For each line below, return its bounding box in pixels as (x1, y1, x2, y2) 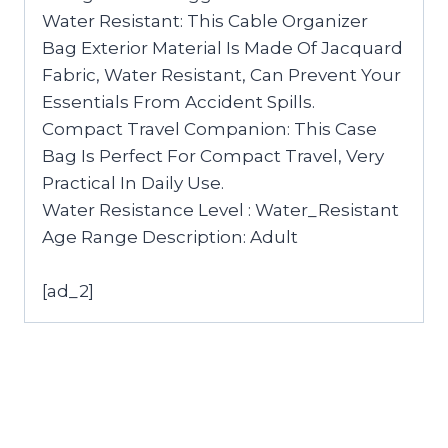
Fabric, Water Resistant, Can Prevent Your (42, 64, 401, 85)
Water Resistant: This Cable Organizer (42, 10, 368, 31)
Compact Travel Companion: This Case (42, 118, 377, 139)
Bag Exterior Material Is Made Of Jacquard (42, 37, 403, 58)
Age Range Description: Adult (42, 226, 298, 247)
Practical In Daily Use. (42, 172, 224, 193)
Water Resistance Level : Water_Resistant (42, 199, 399, 220)
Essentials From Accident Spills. (42, 91, 315, 112)
